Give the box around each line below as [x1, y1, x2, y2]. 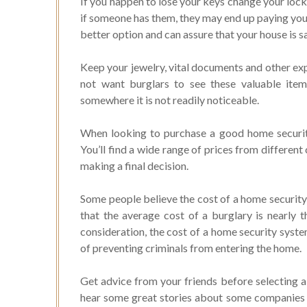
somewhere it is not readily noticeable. [80, 93, 260, 107]
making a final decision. [80, 159, 189, 173]
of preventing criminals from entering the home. [80, 241, 302, 255]
